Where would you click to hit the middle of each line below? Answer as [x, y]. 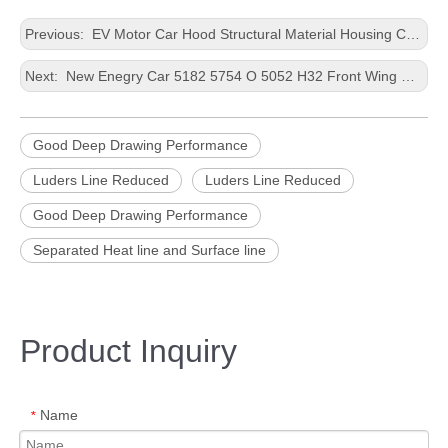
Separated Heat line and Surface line [149, 250]
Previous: [56, 34]
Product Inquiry [128, 351]
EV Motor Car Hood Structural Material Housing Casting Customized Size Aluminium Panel [247, 34]
